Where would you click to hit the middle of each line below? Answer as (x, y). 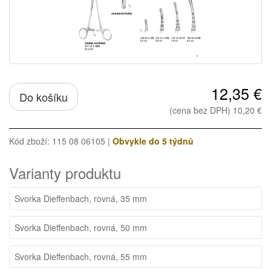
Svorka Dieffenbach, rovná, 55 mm (81, 256)
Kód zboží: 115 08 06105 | (61, 141)
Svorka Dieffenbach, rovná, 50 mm (81, 227)
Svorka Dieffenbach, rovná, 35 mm (81, 198)
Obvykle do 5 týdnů (153, 141)
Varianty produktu (65, 173)
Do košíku (44, 97)
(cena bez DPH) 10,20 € (215, 110)
